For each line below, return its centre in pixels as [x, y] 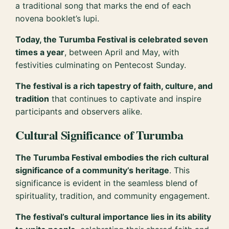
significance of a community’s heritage [93, 170]
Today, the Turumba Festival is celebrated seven [112, 39]
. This [180, 170]
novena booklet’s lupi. [58, 18]
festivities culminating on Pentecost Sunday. [101, 65]
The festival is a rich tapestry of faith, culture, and [114, 86]
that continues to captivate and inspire [125, 98]
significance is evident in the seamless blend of [107, 183]
